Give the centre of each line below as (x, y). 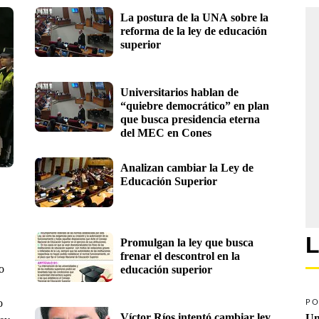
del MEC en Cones (166, 132)
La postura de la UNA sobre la (194, 17)
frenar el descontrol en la (180, 256)
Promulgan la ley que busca (187, 242)
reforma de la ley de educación (194, 31)
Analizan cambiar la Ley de (187, 167)
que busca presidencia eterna (190, 119)
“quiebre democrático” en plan (195, 105)
